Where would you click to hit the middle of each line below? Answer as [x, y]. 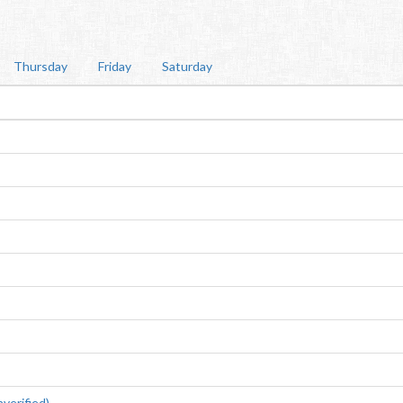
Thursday [40, 66]
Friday [115, 66]
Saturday [187, 66]
